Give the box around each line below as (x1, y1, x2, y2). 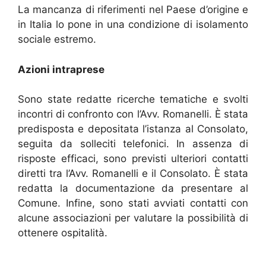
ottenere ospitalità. (18, 227, 107, 239)
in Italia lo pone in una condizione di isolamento (18, 18, 248, 30)
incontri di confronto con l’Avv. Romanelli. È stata (18, 108, 248, 120)
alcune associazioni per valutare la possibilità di (18, 212, 248, 224)
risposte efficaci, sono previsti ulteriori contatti (18, 153, 248, 164)
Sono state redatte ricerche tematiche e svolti (18, 93, 248, 105)
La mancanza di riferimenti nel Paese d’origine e (18, 4, 248, 15)
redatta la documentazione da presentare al (18, 182, 248, 194)
